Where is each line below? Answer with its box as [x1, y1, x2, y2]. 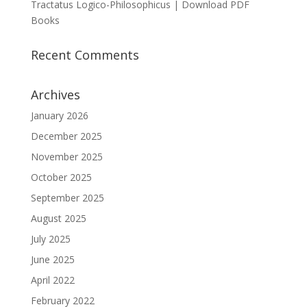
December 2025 [30, 130, 102, 143]
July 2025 [30, 232, 71, 245]
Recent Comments [30, 47, 139, 63]
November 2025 [30, 150, 103, 163]
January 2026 [30, 109, 88, 122]
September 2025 [30, 191, 104, 204]
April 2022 [30, 273, 75, 286]
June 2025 [30, 253, 75, 266]
